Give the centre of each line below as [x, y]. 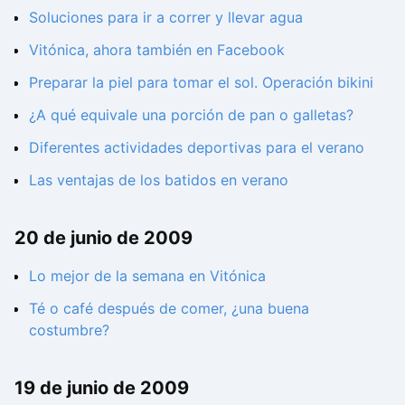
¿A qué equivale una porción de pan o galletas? [191, 115]
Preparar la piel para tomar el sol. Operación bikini [201, 82]
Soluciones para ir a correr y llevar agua [166, 17]
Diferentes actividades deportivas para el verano [197, 147]
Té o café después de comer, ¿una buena [169, 308]
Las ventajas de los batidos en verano [159, 180]
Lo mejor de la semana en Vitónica [147, 275]
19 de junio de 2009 [102, 387]
